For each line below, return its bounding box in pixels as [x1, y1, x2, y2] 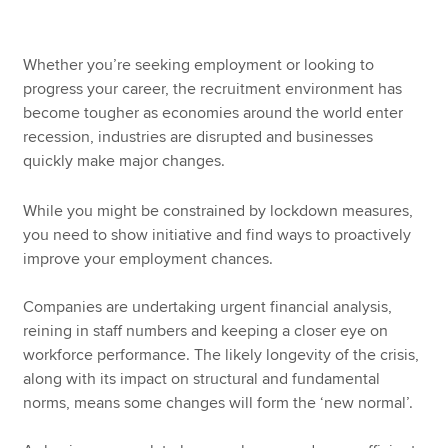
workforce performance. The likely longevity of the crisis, [23, 345, 420, 366]
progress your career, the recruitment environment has [23, 78, 403, 99]
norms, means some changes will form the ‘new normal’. [23, 393, 414, 414]
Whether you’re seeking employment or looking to [23, 54, 375, 75]
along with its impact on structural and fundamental [23, 369, 381, 390]
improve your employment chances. [23, 249, 274, 270]
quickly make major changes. [23, 150, 226, 171]
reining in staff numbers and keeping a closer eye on [23, 321, 389, 342]
